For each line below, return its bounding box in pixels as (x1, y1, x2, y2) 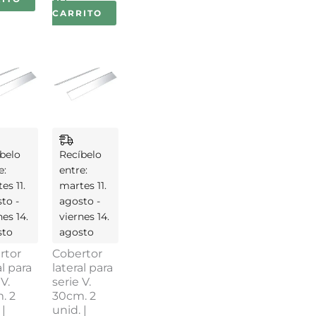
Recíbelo (59, 148, 102, 162)
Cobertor (51, 247, 102, 261)
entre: (59, 164, 87, 177)
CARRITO (51, 7, 102, 18)
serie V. (51, 275, 91, 289)
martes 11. (59, 179, 107, 193)
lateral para (51, 261, 113, 275)
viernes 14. (59, 210, 109, 224)
